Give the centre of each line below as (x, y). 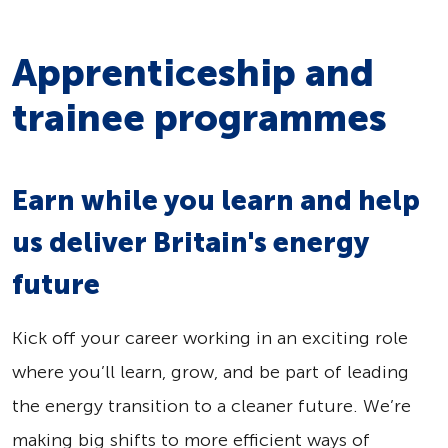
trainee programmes (199, 118)
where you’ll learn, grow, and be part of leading (210, 372)
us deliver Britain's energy (190, 242)
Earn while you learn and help (216, 200)
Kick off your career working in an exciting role (210, 338)
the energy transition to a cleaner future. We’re (211, 406)
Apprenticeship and (193, 73)
